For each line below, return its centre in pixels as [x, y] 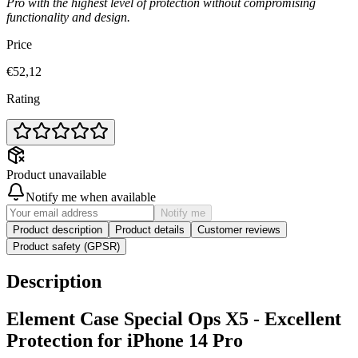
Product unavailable [56, 175]
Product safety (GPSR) [66, 247]
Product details [150, 230]
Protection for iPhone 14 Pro [125, 341]
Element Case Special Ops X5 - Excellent [174, 319]
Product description [58, 230]
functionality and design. [68, 18]
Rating [23, 99]
